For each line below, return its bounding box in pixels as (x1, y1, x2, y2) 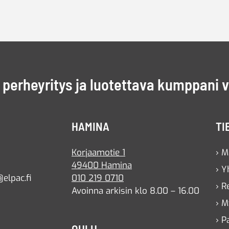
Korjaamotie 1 (72, 146, 125, 158)
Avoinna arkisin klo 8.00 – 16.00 (72, 185, 199, 197)
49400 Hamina (72, 159, 132, 171)
